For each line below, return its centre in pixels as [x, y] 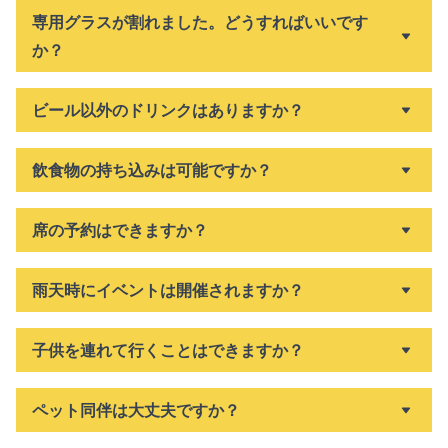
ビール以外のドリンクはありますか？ [168, 110]
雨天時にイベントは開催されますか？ [168, 290]
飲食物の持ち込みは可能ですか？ [152, 170]
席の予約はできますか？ [120, 230]
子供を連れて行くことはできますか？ [168, 350]
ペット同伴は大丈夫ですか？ [136, 410]
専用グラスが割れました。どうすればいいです [200, 22]
